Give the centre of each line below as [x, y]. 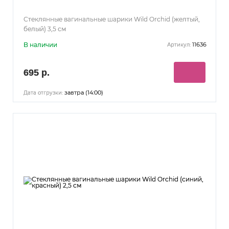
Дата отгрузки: [43, 93]
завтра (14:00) [83, 92]
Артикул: [179, 45]
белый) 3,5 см [45, 29]
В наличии [40, 44]
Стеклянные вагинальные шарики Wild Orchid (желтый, [112, 19]
